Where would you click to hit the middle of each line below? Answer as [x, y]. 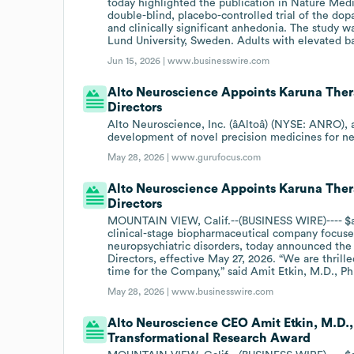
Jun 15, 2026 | [138, 60]
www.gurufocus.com [217, 157]
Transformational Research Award [209, 338]
